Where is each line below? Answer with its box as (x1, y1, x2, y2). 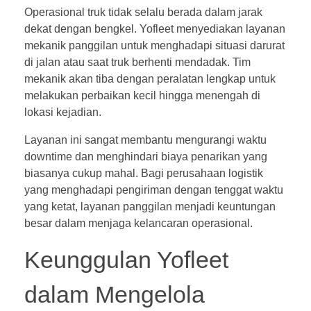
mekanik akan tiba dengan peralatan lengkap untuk (24, 72, 276, 85)
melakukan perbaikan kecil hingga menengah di (24, 89, 260, 101)
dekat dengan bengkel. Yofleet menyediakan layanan (24, 22, 285, 35)
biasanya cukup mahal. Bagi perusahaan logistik (24, 167, 263, 179)
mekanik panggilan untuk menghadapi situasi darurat (24, 39, 285, 51)
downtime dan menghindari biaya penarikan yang (24, 150, 267, 162)
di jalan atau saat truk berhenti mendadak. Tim (24, 56, 251, 68)
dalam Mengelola (24, 281, 205, 308)
